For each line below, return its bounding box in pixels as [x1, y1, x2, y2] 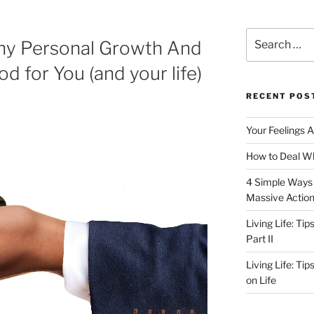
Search [245, 28, 279, 41]
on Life [245, 273, 276, 286]
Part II [245, 232, 273, 245]
